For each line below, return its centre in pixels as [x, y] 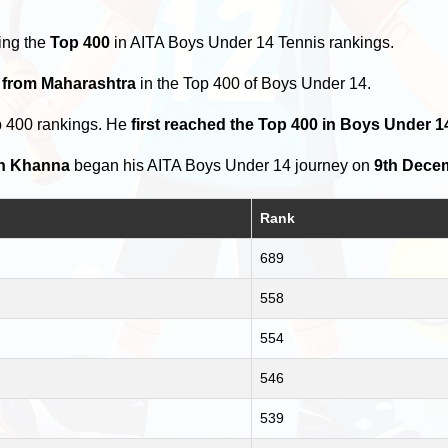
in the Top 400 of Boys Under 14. [254, 84]
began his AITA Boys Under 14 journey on [222, 166]
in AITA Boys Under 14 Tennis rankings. [252, 43]
